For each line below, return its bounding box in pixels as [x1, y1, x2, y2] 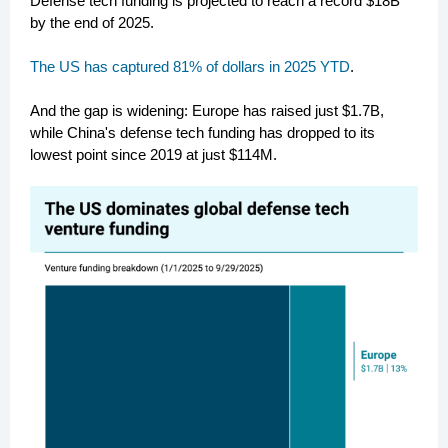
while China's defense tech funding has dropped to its [30, 124, 375, 141]
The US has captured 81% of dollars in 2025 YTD [30, 58, 350, 75]
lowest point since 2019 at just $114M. [30, 146, 277, 163]
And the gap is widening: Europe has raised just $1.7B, [30, 102, 384, 119]
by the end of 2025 [30, 14, 150, 31]
